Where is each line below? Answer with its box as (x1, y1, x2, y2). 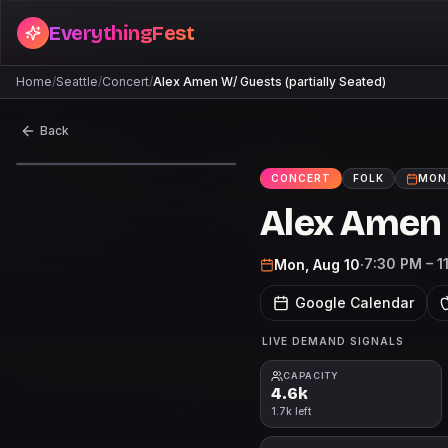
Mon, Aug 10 (274, 255, 360, 273)
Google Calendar (295, 294, 414, 311)
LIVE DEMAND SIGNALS (262, 335, 404, 347)
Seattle (56, 74, 98, 89)
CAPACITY (283, 370, 340, 381)
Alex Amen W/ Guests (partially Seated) (153, 74, 386, 89)
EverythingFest (49, 21, 194, 45)
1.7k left (271, 405, 311, 417)
